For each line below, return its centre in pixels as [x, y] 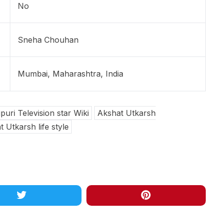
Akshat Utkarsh [126, 113]
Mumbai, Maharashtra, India [70, 74]
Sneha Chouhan [48, 40]
